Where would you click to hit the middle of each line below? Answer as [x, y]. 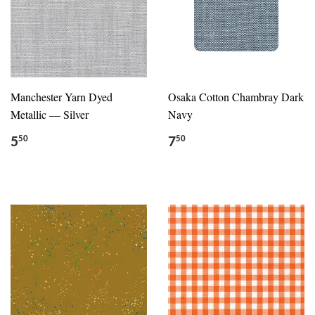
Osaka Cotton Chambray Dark [236, 96]
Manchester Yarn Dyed [62, 96]
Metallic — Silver [50, 114]
